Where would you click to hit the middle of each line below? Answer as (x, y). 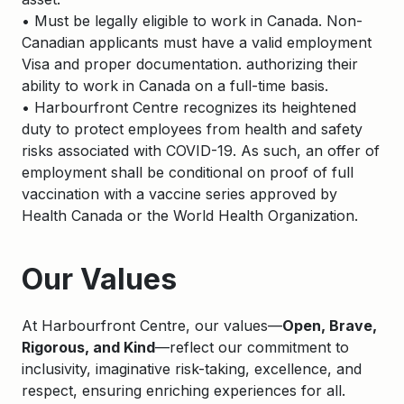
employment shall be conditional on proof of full (188, 172)
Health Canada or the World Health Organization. (190, 216)
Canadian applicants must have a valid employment (197, 42)
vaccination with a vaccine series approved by (179, 194)
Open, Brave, (330, 326)
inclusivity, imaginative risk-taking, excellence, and (192, 369)
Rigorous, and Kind (88, 347)
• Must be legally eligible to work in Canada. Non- (192, 21)
